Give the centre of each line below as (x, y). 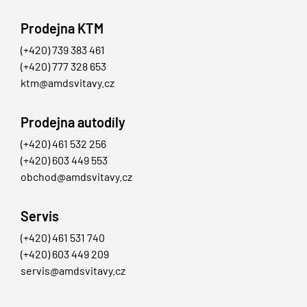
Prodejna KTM (62, 28)
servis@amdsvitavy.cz (73, 271)
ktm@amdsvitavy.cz (67, 83)
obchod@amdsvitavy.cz (76, 177)
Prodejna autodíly (73, 122)
